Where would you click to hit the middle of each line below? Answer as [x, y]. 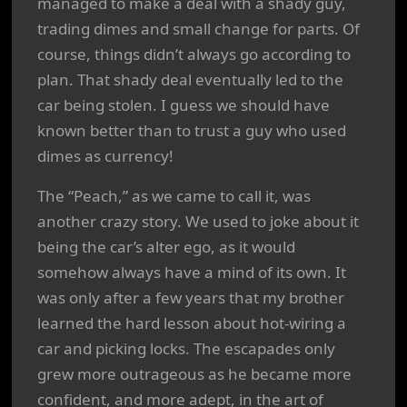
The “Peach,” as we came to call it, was [174, 196]
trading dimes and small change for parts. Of [199, 29]
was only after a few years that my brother [191, 298]
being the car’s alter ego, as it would [166, 247]
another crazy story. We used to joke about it [198, 221]
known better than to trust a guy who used [192, 130]
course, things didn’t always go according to [194, 54]
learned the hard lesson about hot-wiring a [192, 323]
